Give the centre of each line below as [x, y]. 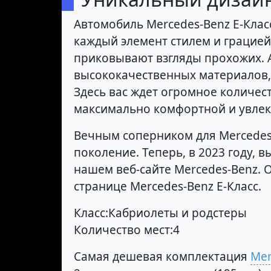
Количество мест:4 [127, 230]
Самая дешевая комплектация [162, 257]
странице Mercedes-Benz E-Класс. [168, 187]
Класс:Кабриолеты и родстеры [160, 213]
